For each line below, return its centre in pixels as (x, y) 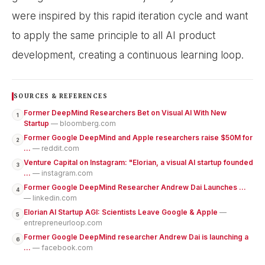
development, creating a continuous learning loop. (128, 55)
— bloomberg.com (83, 124)
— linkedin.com (50, 198)
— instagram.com (63, 173)
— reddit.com (56, 148)
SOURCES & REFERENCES (61, 96)
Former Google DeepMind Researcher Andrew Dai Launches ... (135, 188)
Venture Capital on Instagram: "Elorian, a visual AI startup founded (138, 163)
